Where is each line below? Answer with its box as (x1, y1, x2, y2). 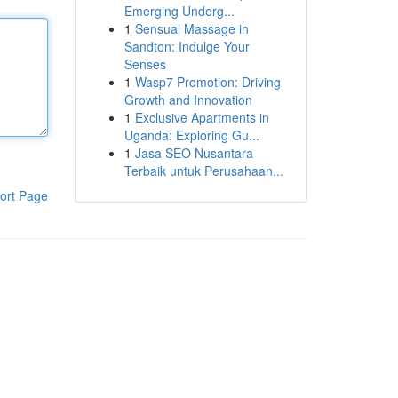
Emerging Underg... (123, 2, 235, 20)
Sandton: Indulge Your (123, 37, 250, 55)
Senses (123, 55, 166, 73)
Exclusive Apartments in (134, 108, 269, 126)
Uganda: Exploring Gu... (123, 126, 259, 144)
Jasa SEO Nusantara (134, 144, 253, 162)
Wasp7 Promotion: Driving (134, 73, 281, 91)
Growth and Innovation (123, 91, 252, 108)
